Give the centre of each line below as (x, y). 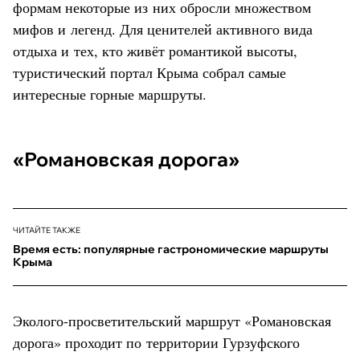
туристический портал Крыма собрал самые (149, 72)
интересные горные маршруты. (110, 94)
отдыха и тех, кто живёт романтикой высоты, (155, 50)
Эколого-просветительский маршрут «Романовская (172, 320)
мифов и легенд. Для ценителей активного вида (163, 29)
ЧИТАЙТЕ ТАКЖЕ (47, 230)
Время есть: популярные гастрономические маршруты (171, 249)
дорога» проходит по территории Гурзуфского (156, 342)
